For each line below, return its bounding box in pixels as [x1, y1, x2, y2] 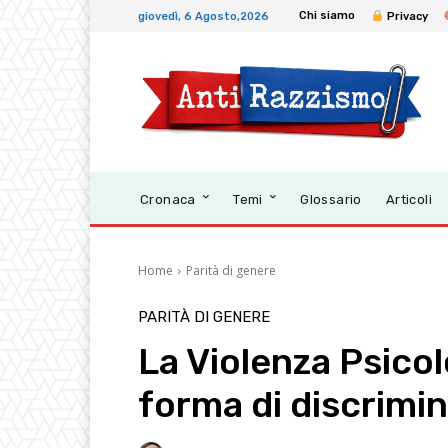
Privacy [383, 10, 428, 23]
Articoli [385, 192, 433, 208]
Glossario [300, 192, 362, 208]
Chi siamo [299, 9, 355, 23]
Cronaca [140, 192, 196, 208]
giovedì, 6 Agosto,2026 [138, 9, 269, 23]
